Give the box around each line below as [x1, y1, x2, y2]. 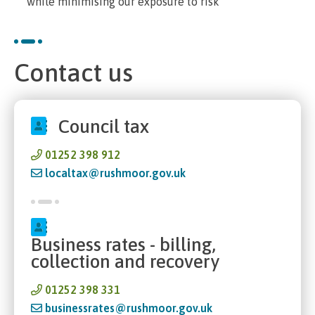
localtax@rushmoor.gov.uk [45, 166, 186, 179]
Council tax [58, 115, 149, 137]
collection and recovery [31, 250, 219, 272]
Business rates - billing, [31, 233, 216, 255]
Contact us [14, 58, 133, 87]
